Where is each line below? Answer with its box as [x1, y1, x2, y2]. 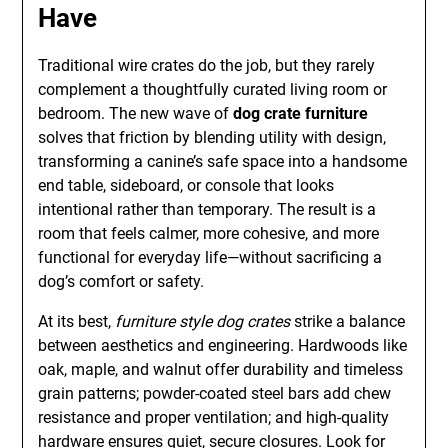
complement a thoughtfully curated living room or [38, 80, 388, 99]
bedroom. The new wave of [38, 104, 234, 123]
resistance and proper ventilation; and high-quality [38, 408, 390, 427]
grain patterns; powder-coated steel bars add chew [38, 384, 392, 403]
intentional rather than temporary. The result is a [38, 200, 377, 219]
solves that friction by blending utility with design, [38, 128, 387, 147]
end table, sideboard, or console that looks [38, 176, 335, 195]
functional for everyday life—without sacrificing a [38, 248, 383, 267]
